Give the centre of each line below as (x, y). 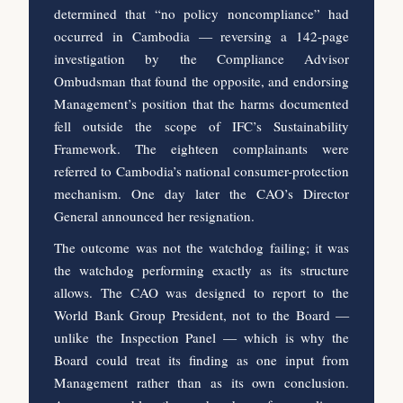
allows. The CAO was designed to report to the (201, 292)
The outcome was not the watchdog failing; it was (201, 247)
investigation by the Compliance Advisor (201, 58)
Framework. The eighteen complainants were (201, 148)
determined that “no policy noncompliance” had (201, 13)
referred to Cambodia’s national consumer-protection (201, 170)
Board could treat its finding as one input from (201, 359)
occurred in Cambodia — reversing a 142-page (201, 36)
